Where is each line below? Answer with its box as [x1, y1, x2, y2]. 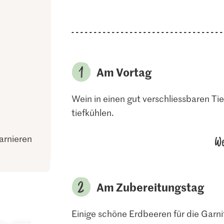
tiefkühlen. [71, 106, 114, 118]
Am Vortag [96, 64, 151, 79]
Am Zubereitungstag [96, 179, 204, 194]
